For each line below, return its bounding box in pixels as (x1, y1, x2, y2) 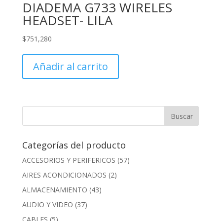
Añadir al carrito (33, 59, 108, 73)
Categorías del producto (22, 139, 126, 151)
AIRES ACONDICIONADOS (22, 170, 107, 180)
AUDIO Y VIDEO (22, 200, 73, 210)
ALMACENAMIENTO (22, 185, 87, 195)
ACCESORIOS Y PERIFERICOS (22, 155, 115, 165)
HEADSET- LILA (22, 11, 112, 29)
